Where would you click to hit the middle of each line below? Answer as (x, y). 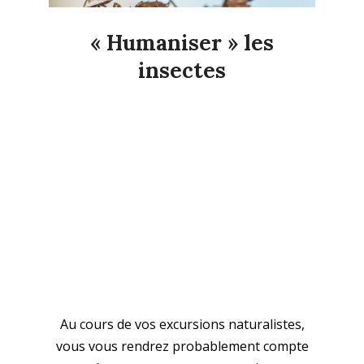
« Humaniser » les (182, 42)
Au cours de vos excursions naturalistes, (182, 324)
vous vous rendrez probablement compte (182, 346)
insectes (182, 70)
